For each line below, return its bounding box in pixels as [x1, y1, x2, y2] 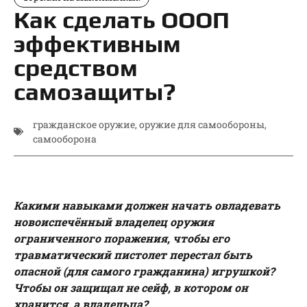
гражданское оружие [33, 118, 135, 132]
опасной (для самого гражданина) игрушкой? [14, 264, 275, 279]
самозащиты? [14, 77, 176, 106]
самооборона [33, 132, 97, 146]
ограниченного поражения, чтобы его [14, 231, 230, 246]
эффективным [14, 29, 181, 58]
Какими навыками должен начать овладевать [14, 198, 280, 213]
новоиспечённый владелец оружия [14, 214, 214, 230]
